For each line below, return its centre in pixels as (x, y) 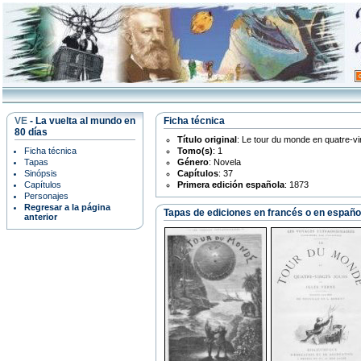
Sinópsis (41, 173)
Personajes (46, 196)
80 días (31, 132)
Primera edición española (231, 185)
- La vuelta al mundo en (81, 121)
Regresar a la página (67, 207)
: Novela (225, 162)
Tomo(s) (195, 151)
